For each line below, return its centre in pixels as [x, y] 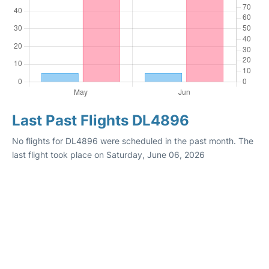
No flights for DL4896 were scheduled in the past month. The [133, 141]
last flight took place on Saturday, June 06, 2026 [108, 155]
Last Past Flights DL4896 [101, 120]
